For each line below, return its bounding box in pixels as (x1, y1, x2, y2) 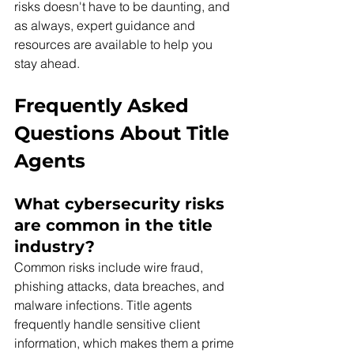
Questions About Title (14, 122, 235, 145)
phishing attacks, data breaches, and (14, 278, 228, 295)
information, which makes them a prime (14, 335, 237, 352)
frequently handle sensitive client (14, 316, 203, 333)
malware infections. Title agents (14, 297, 195, 314)
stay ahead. (14, 55, 80, 72)
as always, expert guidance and (14, 17, 198, 34)
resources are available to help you (14, 36, 216, 53)
